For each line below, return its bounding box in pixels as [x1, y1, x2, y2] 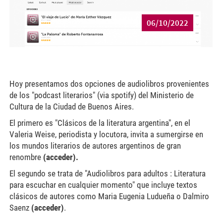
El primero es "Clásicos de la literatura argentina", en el [9, 118, 190, 128]
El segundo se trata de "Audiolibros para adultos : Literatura [9, 168, 206, 179]
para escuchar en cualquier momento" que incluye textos [9, 180, 197, 190]
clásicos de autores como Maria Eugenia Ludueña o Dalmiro [9, 191, 209, 202]
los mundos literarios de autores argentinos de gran [9, 141, 181, 151]
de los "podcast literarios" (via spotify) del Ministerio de [9, 90, 194, 101]
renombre [9, 152, 43, 163]
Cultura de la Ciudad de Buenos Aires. [9, 102, 134, 112]
